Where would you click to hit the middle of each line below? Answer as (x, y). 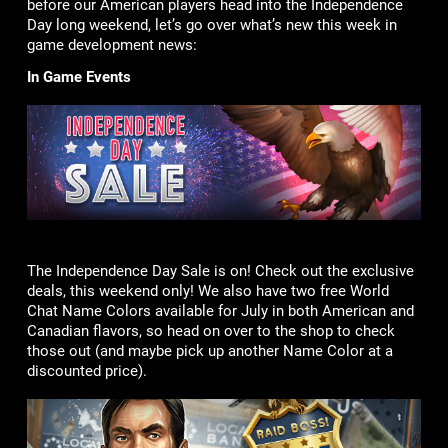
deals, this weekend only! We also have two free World (207, 291)
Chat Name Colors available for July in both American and (220, 311)
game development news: (111, 44)
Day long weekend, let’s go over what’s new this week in (211, 24)
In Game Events (78, 76)
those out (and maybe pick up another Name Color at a (209, 351)
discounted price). (86, 371)
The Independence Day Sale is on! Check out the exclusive (220, 271)
